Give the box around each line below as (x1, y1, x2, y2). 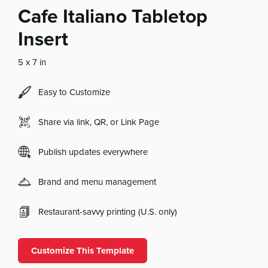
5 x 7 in (18, 57, 47, 67)
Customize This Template (31, 245, 135, 257)
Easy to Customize (38, 87, 111, 97)
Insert (18, 28, 69, 52)
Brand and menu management (38, 177, 157, 187)
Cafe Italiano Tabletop (18, 5, 208, 29)
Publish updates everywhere (38, 147, 148, 157)
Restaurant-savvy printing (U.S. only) (38, 207, 178, 217)
